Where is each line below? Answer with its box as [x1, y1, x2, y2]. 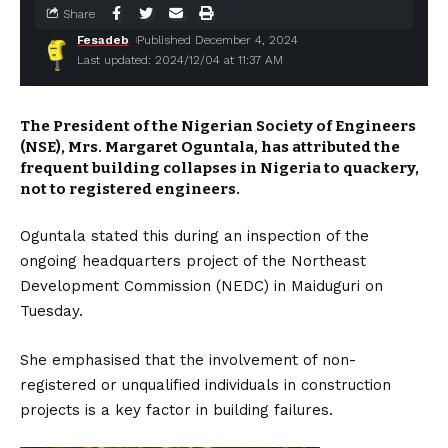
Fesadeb [77, 33, 129, 47]
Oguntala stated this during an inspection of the [20, 227, 369, 245]
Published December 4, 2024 [137, 33, 299, 47]
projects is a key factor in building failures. [20, 401, 333, 419]
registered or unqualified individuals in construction [20, 376, 391, 394]
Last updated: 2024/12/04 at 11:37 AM [77, 53, 283, 67]
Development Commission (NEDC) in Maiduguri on [20, 277, 383, 295]
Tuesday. [20, 302, 83, 320]
